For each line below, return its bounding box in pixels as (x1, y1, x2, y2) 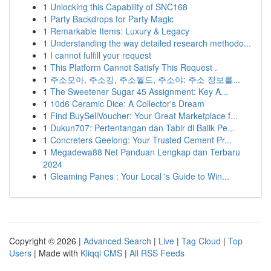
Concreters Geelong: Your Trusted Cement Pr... (50, 134, 232, 146)
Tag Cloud (181, 235, 221, 247)
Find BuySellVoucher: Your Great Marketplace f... (50, 109, 238, 122)
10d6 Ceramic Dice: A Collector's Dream (50, 97, 204, 109)
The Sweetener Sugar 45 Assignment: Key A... (50, 85, 228, 97)
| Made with (31, 247, 80, 259)
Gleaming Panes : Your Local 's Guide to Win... (50, 170, 229, 182)
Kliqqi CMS (80, 247, 122, 259)
